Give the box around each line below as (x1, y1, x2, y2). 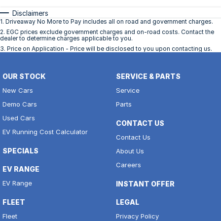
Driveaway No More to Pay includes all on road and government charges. (5, 18, 213, 26)
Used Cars (2, 114, 35, 122)
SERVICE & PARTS (115, 72, 181, 81)
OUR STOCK (2, 72, 46, 81)
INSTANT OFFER (115, 180, 175, 188)
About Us (115, 147, 144, 155)
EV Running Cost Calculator (2, 128, 88, 136)
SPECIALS (2, 147, 38, 155)
